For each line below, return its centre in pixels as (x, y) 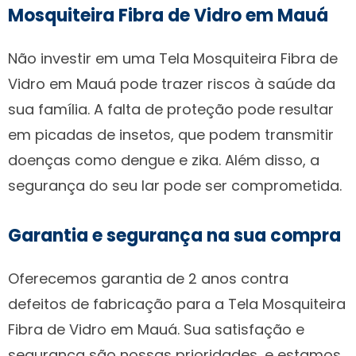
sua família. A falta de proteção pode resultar (171, 109)
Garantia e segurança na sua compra (174, 235)
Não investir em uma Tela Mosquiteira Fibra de (173, 58)
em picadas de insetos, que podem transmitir (171, 134)
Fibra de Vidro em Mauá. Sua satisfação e (156, 329)
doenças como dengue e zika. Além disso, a (164, 160)
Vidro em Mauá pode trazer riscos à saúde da (172, 83)
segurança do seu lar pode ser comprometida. (175, 185)
